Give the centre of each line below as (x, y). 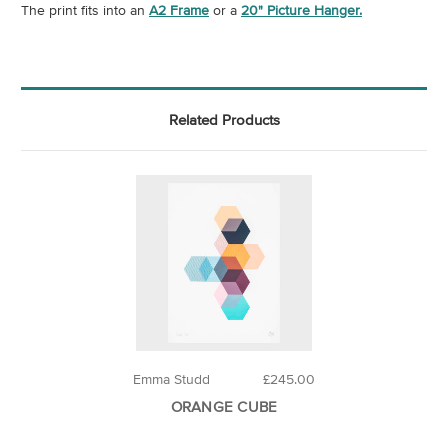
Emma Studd (171, 379)
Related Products (224, 120)
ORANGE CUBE (224, 407)
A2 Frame (179, 10)
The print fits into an (85, 10)
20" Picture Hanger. (301, 10)
